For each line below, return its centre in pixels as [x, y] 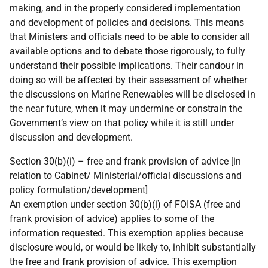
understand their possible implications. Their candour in [127, 66]
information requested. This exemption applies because [127, 233]
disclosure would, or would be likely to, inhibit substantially [133, 247]
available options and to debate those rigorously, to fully [127, 51]
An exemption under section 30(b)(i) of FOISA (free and [125, 204]
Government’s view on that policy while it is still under [122, 123]
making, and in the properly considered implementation [125, 8]
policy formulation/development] [79, 190]
